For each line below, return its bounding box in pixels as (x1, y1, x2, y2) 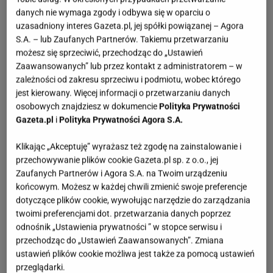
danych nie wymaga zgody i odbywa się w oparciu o (16, 7, 211, 17)
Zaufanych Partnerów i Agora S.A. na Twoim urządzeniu (16, 168, 228, 178)
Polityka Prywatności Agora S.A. (59, 114, 183, 124)
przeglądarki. (16, 261, 66, 272)
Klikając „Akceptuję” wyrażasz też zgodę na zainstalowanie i (16, 141, 242, 151)
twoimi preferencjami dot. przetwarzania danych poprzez (16, 208, 232, 218)
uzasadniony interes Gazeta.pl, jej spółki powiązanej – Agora (16, 20, 244, 30)
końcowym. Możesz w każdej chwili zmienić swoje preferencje (16, 181, 247, 191)
